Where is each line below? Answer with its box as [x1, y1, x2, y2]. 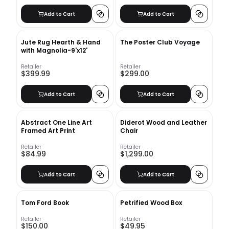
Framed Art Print [21, 126, 75, 135]
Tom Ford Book [21, 198, 69, 207]
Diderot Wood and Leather [120, 118, 207, 127]
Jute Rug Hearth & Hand [21, 38, 101, 47]
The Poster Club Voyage [120, 38, 200, 47]
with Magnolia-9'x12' [21, 46, 87, 55]
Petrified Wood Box [120, 198, 182, 207]
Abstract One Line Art [21, 118, 92, 127]
